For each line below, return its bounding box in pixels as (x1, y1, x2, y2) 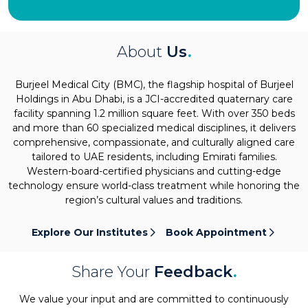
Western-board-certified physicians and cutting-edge (27, 164, 281, 177)
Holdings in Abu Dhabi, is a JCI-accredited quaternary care (15, 92, 293, 105)
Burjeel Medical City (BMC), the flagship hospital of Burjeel (14, 78, 294, 91)
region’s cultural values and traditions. (65, 193, 243, 206)
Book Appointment (166, 225, 267, 239)
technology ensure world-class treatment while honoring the (8, 179, 300, 192)
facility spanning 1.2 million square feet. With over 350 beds (13, 107, 295, 120)
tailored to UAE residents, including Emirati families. (31, 150, 277, 163)
